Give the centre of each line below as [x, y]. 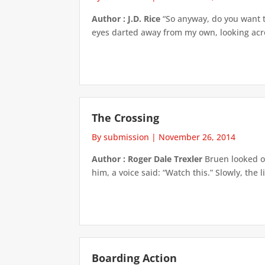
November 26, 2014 [197, 137]
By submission [121, 137]
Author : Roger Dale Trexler [147, 159]
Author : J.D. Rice [126, 18]
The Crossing [126, 117]
